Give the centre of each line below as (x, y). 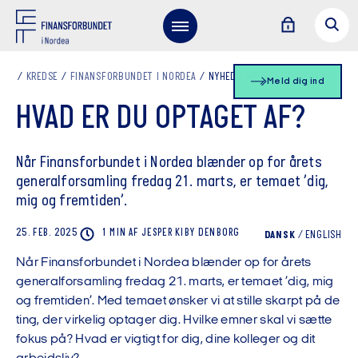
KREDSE (42, 77)
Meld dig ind (296, 82)
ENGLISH (324, 235)
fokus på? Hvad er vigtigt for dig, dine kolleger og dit (166, 340)
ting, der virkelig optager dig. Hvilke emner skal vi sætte (174, 320)
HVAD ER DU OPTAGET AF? (161, 119)
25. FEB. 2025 (47, 233)
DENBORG (219, 233)
